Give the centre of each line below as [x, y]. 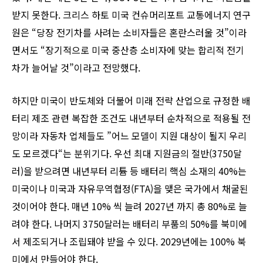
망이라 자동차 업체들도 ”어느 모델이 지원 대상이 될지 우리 [129, 135]
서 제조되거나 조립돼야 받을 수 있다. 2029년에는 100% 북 [129, 241]
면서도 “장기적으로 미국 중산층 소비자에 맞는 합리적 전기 [128, 50]
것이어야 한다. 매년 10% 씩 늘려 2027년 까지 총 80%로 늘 [129, 206]
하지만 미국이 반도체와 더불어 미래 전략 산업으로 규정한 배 [131, 100]
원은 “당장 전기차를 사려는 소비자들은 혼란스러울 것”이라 [129, 32]
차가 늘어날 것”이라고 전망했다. [76, 67]
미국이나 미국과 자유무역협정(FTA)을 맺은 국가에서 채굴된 [130, 188]
